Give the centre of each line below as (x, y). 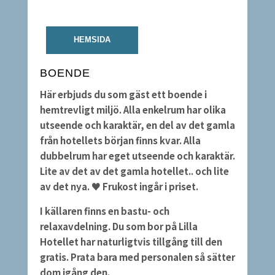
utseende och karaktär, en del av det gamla (137, 125)
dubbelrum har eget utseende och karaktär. (137, 156)
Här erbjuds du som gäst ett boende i (123, 94)
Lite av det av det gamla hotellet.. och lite (134, 171)
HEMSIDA (92, 40)
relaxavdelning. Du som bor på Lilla (118, 226)
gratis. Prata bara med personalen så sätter (137, 257)
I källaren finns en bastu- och (104, 211)
